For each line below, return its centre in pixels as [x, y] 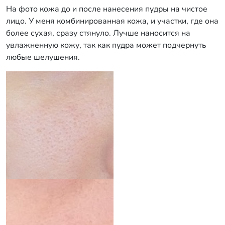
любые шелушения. [44, 57]
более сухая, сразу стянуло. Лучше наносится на [98, 33]
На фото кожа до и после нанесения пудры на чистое [107, 9]
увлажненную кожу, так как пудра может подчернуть [106, 45]
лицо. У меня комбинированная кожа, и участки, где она [112, 21]
